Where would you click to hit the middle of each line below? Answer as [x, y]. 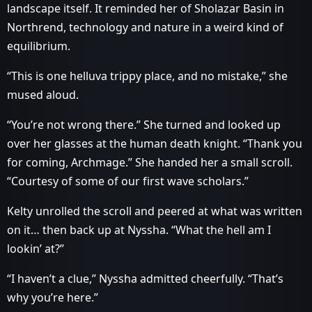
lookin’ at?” [36, 249]
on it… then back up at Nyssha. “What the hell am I [139, 230]
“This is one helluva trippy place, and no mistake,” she [147, 76]
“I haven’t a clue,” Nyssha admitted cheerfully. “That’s [145, 279]
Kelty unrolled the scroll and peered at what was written [155, 211]
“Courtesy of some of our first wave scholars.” [128, 181]
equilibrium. [39, 46]
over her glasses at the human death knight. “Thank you [155, 143]
